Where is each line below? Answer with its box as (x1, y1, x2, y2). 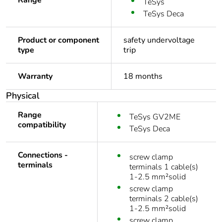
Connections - (18, 150, 68, 161)
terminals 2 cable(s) (129, 193, 198, 205)
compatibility (18, 119, 66, 131)
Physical (6, 90, 40, 102)
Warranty (18, 71, 53, 82)
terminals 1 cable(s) (129, 162, 198, 173)
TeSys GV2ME (129, 111, 180, 123)
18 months (123, 71, 163, 82)
